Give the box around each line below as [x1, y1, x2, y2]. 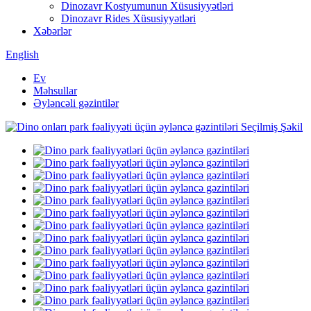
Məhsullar [33, 85, 77, 96]
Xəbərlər [33, 25, 72, 37]
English [6, 49, 39, 60]
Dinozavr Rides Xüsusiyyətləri [61, 12, 196, 24]
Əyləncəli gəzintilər [33, 97, 119, 109]
